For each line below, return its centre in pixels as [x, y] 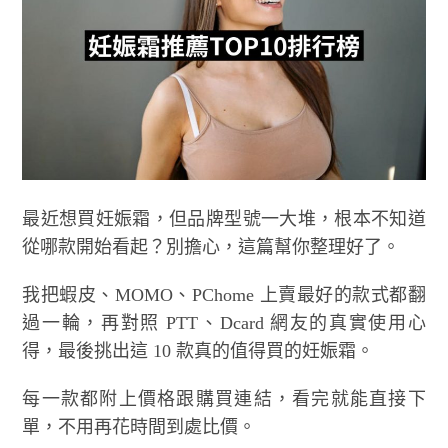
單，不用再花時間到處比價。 [139, 426]
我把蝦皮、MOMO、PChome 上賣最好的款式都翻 [224, 294]
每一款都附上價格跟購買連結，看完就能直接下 [224, 398]
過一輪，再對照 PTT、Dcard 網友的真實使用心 [224, 322]
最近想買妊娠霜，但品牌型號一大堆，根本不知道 [224, 218]
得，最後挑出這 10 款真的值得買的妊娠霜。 [198, 350]
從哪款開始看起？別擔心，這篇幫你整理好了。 [211, 246]
